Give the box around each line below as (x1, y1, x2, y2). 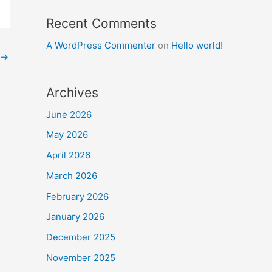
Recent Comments (46, 15, 157, 31)
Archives (46, 84, 98, 100)
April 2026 (46, 149, 90, 161)
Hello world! (171, 39, 223, 51)
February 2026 (46, 190, 109, 202)
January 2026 (46, 211, 104, 223)
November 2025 (46, 251, 115, 263)
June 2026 (46, 108, 92, 120)
